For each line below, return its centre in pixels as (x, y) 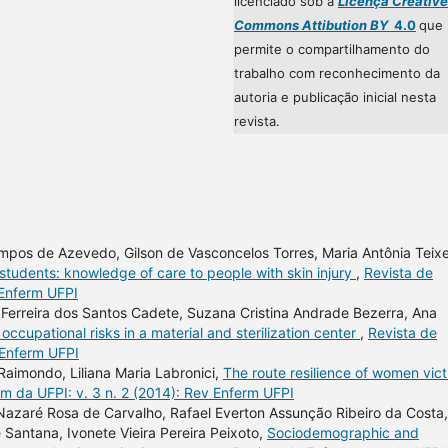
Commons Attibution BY (311, 24)
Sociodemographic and (343, 432)
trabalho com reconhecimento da (337, 72)
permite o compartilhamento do (332, 48)
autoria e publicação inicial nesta (335, 96)
